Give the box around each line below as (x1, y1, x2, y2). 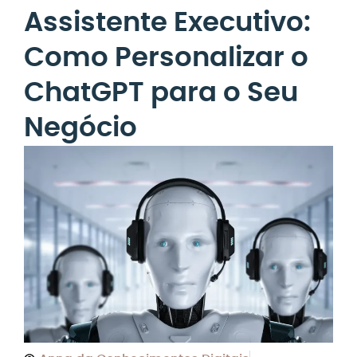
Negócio (24, 115, 137, 142)
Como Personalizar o (24, 45, 308, 72)
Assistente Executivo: (24, 10, 311, 37)
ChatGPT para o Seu (24, 80, 298, 107)
